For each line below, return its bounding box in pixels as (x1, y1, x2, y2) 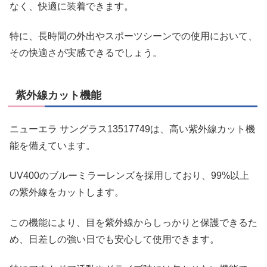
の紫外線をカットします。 (10, 187, 124, 198)
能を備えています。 (10, 140, 95, 151)
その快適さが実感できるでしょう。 (10, 48, 162, 58)
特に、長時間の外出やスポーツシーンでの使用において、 (10, 31, 257, 42)
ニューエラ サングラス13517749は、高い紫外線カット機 (10, 123, 255, 134)
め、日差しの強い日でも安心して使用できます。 (10, 234, 219, 244)
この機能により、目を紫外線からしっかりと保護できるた (10, 217, 257, 228)
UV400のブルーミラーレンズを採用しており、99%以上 (10, 170, 249, 181)
